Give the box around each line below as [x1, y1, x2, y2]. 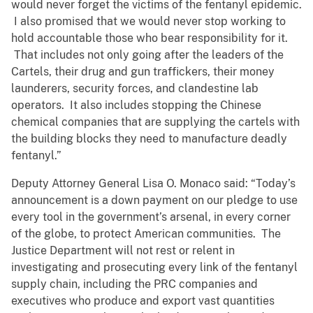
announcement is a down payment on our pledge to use [11, 194, 298, 208]
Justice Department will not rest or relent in [11, 244, 235, 258]
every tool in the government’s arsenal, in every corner [11, 210, 291, 224]
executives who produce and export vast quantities [11, 294, 275, 308]
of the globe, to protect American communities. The [11, 227, 281, 241]
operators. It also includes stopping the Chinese [11, 99, 261, 112]
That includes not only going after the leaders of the [11, 48, 284, 62]
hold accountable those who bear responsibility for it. [11, 31, 288, 45]
